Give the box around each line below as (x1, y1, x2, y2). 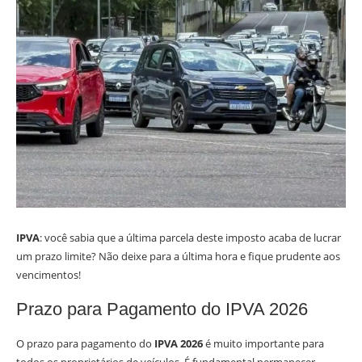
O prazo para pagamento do (16, 336, 154, 351)
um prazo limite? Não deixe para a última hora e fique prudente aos (16, 249, 340, 263)
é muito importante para (203, 336, 324, 351)
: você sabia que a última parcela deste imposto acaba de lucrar (40, 230, 341, 245)
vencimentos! (16, 267, 81, 282)
